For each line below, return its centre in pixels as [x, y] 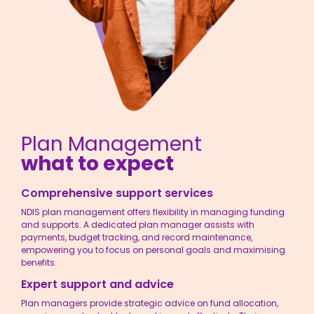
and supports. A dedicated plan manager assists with [138, 224]
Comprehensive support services [117, 193]
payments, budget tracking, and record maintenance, [137, 237]
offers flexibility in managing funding [205, 212]
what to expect [97, 163]
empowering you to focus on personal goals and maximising [153, 250]
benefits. [39, 262]
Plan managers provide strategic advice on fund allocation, [150, 303]
